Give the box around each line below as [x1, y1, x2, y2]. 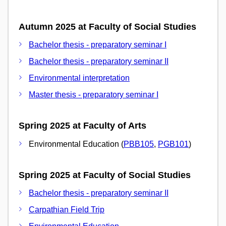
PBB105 [124, 139, 154, 148]
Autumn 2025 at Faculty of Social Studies [19, 21, 196, 32]
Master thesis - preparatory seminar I [29, 90, 158, 99]
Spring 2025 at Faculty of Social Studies [19, 169, 191, 180]
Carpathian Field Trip [29, 205, 104, 214]
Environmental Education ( [29, 139, 124, 148]
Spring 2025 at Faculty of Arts [19, 121, 146, 131]
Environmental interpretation [29, 74, 130, 83]
